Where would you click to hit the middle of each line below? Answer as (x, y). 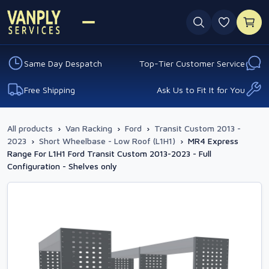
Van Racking (89, 128)
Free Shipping (50, 89)
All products (30, 128)
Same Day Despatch (63, 63)
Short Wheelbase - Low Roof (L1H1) (107, 141)
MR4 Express (213, 141)
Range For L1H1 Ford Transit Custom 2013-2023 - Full (109, 153)
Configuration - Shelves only (62, 166)
